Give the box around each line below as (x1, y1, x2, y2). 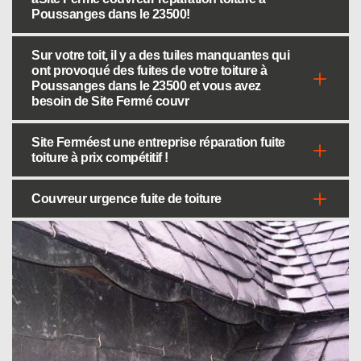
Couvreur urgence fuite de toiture (31, 192, 222, 205)
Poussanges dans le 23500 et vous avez (31, 79, 261, 93)
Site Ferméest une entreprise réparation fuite (31, 135, 285, 149)
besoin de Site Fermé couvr (31, 94, 189, 108)
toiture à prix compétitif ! (31, 151, 168, 164)
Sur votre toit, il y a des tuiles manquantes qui (31, 48, 289, 62)
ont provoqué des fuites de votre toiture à (31, 64, 267, 77)
